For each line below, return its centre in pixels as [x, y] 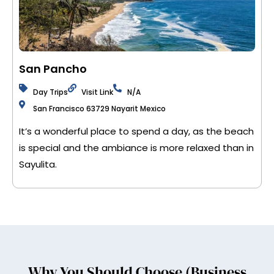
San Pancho [53, 69]
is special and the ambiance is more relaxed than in [136, 148]
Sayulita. [38, 164]
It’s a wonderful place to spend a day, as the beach [136, 131]
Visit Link [97, 92]
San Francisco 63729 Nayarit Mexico [99, 109]
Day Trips [50, 92]
